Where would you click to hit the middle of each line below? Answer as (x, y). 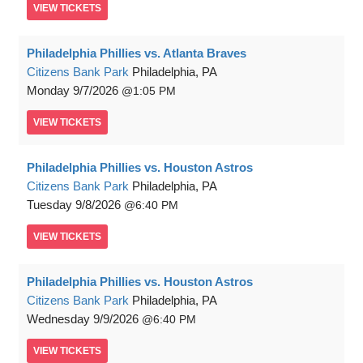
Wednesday (58, 319)
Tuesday (49, 205)
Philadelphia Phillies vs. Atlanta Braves (137, 53)
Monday (48, 91)
